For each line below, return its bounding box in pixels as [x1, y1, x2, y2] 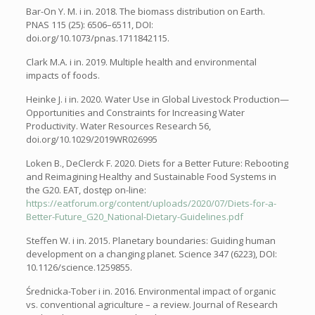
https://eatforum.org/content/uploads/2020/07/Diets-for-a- [25, 197, 276, 210]
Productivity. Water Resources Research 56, [25, 120, 211, 133]
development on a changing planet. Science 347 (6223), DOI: [25, 247, 277, 261]
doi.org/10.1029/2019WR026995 [25, 133, 157, 146]
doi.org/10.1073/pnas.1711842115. [25, 32, 169, 45]
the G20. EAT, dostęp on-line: [25, 184, 146, 197]
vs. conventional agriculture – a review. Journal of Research [25, 298, 278, 311]
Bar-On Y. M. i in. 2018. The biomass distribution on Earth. [25, 5, 265, 18]
